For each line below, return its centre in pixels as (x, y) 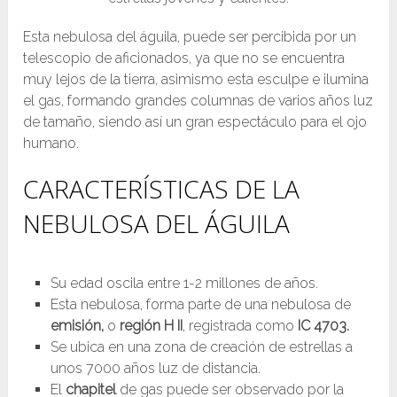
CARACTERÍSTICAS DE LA (162, 188)
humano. (51, 143)
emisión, (77, 325)
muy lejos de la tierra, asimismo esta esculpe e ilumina (196, 79)
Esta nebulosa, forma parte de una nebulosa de (200, 304)
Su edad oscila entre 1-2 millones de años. (184, 283)
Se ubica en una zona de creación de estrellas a (201, 346)
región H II (151, 325)
